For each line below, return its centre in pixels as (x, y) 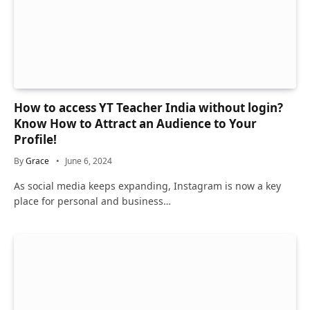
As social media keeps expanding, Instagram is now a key (147, 186)
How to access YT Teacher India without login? (148, 108)
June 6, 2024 (89, 161)
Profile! (35, 140)
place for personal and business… (92, 201)
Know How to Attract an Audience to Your (135, 124)
